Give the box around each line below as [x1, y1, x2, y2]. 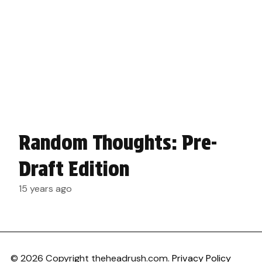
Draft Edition [19, 157, 129, 181]
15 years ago [19, 182, 72, 195]
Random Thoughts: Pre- [19, 131, 217, 154]
